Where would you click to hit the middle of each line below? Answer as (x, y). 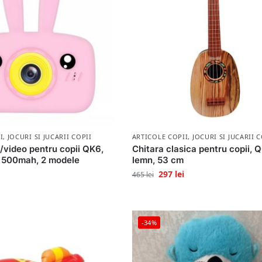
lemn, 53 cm (158, 160)
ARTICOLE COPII (160, 137)
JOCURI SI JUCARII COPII (49, 137)
